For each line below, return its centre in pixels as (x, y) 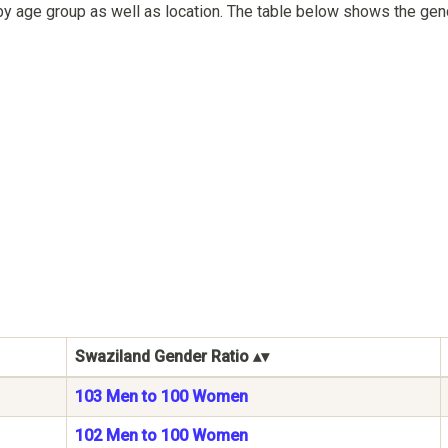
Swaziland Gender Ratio (162, 357)
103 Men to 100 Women (161, 397)
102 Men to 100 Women (161, 436)
